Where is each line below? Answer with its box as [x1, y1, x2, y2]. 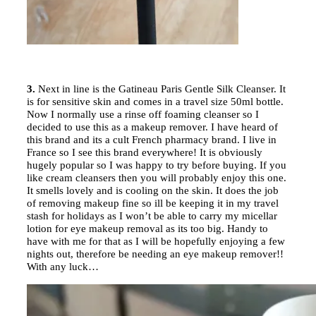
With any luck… [27, 260, 99, 272]
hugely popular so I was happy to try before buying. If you [27, 159, 286, 171]
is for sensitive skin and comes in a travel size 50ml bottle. [27, 95, 284, 107]
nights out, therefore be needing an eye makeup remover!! [27, 248, 284, 260]
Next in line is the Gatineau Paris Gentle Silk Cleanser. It [35, 83, 286, 95]
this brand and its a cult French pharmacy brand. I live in [27, 133, 276, 145]
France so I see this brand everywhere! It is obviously [27, 146, 262, 158]
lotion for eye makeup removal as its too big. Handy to [27, 222, 268, 234]
